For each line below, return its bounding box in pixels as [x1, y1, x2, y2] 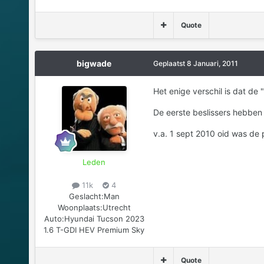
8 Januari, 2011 [186, 58, 238, 68]
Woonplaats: [57, 203, 103, 213]
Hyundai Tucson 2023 [64, 214, 144, 224]
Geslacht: [68, 192, 104, 202]
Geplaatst [153, 58, 187, 68]
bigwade [77, 58, 112, 68]
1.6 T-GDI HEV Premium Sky [44, 225, 145, 235]
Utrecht [102, 203, 131, 213]
